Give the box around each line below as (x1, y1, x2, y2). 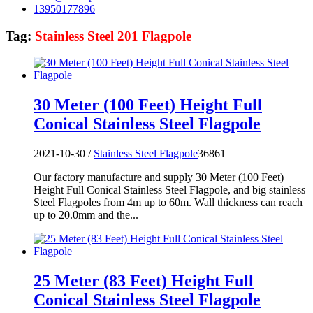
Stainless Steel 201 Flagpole (35, 28, 191, 43)
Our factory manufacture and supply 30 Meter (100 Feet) (34, 171, 284, 184)
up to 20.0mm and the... (34, 209, 138, 221)
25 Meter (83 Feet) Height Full (34, 272, 254, 291)
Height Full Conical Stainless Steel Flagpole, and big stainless (34, 184, 305, 196)
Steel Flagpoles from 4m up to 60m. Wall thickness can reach (34, 196, 303, 209)
